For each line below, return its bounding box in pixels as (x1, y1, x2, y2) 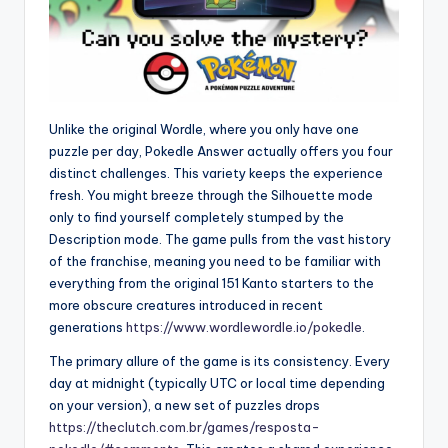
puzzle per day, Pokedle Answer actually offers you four (49, 143, 393, 160)
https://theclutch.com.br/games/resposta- (49, 419, 320, 436)
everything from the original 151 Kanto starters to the (49, 275, 374, 292)
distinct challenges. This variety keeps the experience (49, 165, 383, 182)
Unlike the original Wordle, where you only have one (49, 121, 359, 138)
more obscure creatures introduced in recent (49, 297, 323, 314)
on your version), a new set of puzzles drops (49, 397, 320, 414)
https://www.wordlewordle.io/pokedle (123, 319, 362, 336)
